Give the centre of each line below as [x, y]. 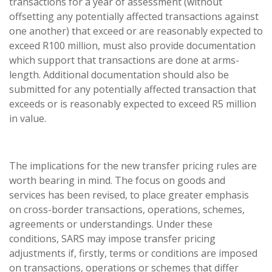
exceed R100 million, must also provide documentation [132, 46]
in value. [28, 118]
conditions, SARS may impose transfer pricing [112, 239]
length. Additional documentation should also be [119, 75]
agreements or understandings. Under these [111, 224]
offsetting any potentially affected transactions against [134, 16]
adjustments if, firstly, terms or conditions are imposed [133, 253]
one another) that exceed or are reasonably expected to [136, 31]
